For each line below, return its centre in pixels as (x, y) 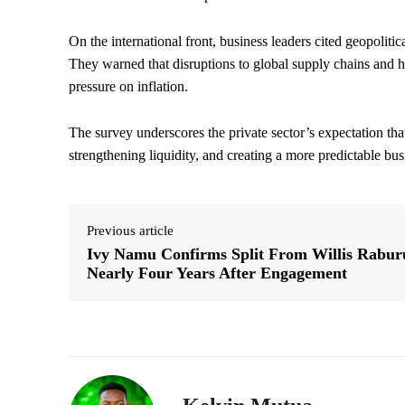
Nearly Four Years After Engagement (217, 273)
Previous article (130, 231)
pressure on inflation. (128, 87)
